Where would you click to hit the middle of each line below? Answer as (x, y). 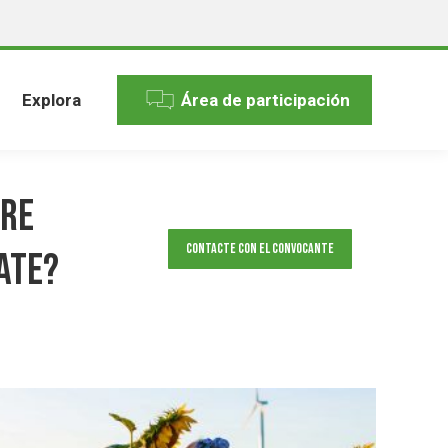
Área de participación (265, 99)
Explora (51, 99)
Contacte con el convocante (260, 248)
